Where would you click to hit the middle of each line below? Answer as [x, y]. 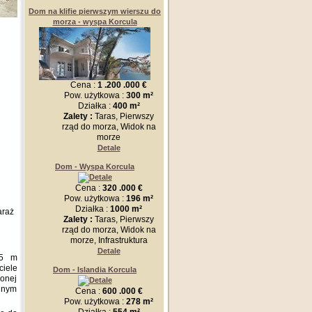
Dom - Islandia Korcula [95, 270]
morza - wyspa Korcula [95, 22]
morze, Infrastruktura [109, 240]
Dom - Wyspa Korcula [95, 166]
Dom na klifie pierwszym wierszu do [95, 11]
